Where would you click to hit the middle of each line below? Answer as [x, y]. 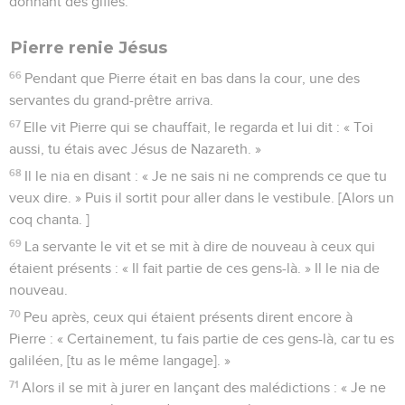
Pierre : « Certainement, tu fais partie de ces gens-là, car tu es [202, 339]
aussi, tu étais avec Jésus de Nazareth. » [135, 149]
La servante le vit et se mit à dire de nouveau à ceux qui [200, 246]
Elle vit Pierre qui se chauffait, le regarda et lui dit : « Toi [199, 127]
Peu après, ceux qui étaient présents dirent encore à [188, 317]
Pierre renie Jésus [89, 47]
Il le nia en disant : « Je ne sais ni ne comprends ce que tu [206, 176]
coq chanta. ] [49, 219]
